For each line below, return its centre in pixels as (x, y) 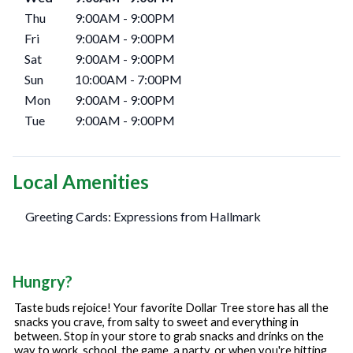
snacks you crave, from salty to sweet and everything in (156, 322)
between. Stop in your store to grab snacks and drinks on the (169, 336)
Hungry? (43, 282)
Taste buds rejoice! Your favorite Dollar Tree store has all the (171, 308)
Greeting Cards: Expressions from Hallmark (143, 217)
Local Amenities (81, 182)
